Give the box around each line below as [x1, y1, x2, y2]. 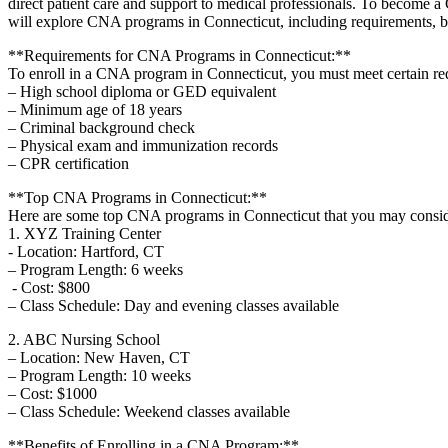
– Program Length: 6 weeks [8, 260, 183, 278]
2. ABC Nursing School [8, 330, 160, 348]
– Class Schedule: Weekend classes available [8, 402, 290, 420]
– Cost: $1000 [8, 384, 97, 402]
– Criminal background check [8, 118, 195, 136]
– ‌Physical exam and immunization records [8, 136, 278, 154]
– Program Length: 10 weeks [8, 366, 191, 384]
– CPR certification [8, 154, 129, 172]
